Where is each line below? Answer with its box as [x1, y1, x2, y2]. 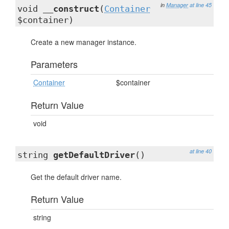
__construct [43, 4, 99, 14]
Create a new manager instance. [31, 37, 136, 47]
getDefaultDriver [53, 150, 135, 160]
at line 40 [190, 147, 212, 155]
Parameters [31, 57, 78, 71]
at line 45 [190, 1, 212, 9]
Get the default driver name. [31, 172, 122, 182]
